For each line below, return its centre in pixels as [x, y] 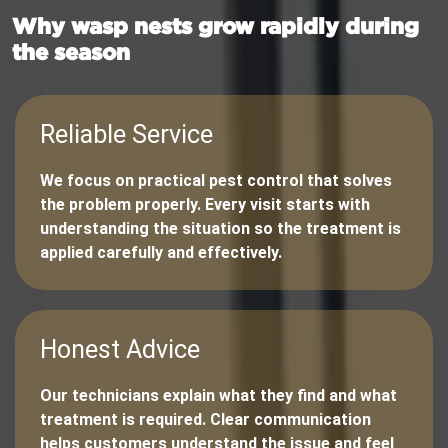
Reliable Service [126, 135]
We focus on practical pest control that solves [216, 181]
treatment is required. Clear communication [205, 420]
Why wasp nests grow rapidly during [215, 26]
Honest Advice [120, 350]
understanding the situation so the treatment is [220, 229]
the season [71, 52]
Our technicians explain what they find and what [218, 396]
